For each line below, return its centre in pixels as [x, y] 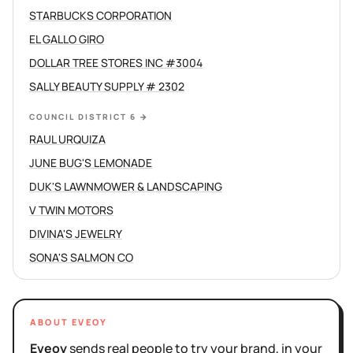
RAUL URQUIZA [67, 139]
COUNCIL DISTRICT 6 [83, 117]
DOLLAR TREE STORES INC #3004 [116, 63]
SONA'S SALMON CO [81, 257]
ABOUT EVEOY [69, 322]
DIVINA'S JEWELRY [76, 234]
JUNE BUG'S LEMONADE [91, 163]
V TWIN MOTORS [71, 210]
